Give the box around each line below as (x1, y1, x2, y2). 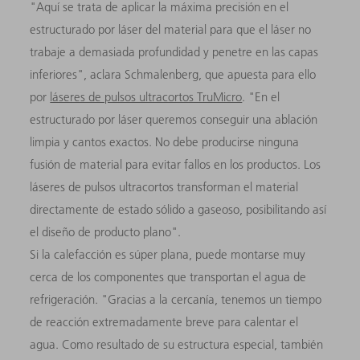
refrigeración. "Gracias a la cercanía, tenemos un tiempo (30, 292, 322, 308)
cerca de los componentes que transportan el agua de (30, 269, 307, 285)
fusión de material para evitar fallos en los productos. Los (30, 157, 321, 173)
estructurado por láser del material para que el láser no (30, 22, 312, 38)
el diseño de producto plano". (30, 224, 185, 240)
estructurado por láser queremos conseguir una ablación (30, 112, 318, 128)
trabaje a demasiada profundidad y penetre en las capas (30, 44, 319, 60)
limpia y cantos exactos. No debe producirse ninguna (30, 134, 300, 150)
